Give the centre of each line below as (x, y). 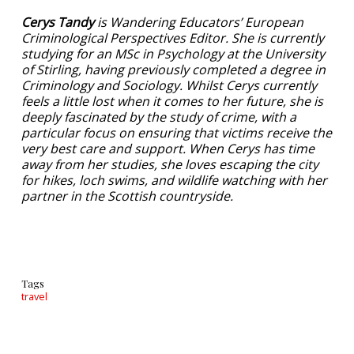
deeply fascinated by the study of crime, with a (159, 117)
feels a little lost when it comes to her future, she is (172, 101)
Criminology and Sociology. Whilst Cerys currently (169, 85)
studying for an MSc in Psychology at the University (173, 53)
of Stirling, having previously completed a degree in (173, 69)
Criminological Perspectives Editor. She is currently (173, 38)
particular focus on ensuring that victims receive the (177, 132)
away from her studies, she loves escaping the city (170, 164)
